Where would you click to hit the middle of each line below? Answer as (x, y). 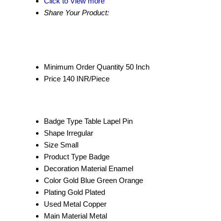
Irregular (80, 133)
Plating (55, 192)
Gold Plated (86, 192)
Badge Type (63, 121)
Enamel (121, 168)
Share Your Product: (76, 12)
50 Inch (138, 67)
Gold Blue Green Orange (103, 180)
